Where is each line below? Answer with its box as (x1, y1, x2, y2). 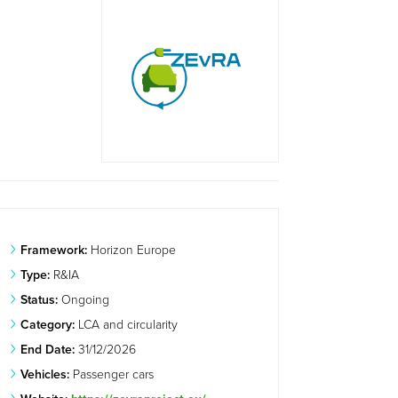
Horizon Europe (87, 242, 177, 258)
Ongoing (58, 291, 110, 307)
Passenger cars (69, 366, 155, 382)
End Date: (20, 341, 76, 357)
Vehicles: (20, 366, 70, 382)
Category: (20, 316, 76, 332)
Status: (20, 291, 59, 307)
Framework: (20, 242, 88, 258)
